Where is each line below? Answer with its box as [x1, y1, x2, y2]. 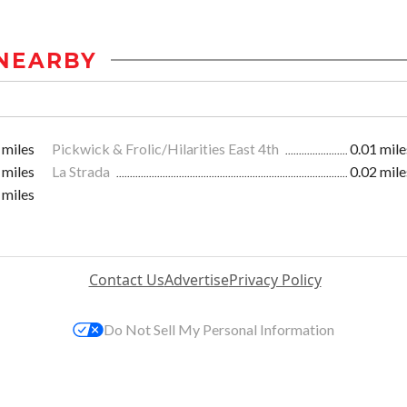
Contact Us [88, 269, 164, 290]
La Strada [52, 162, 113, 180]
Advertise [164, 269, 229, 290]
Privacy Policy [228, 269, 322, 290]
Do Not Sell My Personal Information [104, 320, 334, 338]
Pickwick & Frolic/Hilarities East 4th [52, 139, 282, 157]
